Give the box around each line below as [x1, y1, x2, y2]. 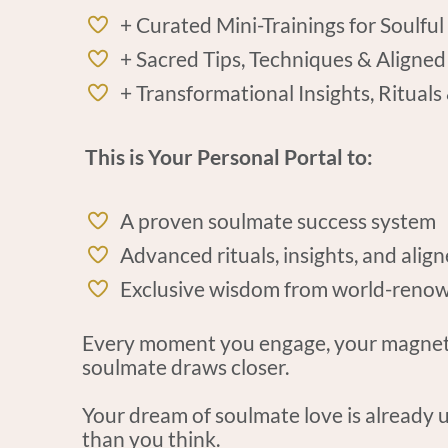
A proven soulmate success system [120, 208, 436, 233]
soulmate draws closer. [82, 354, 289, 379]
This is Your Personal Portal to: [85, 144, 373, 169]
